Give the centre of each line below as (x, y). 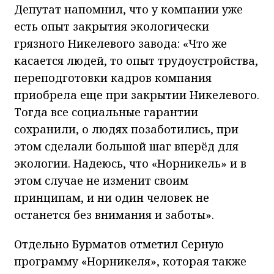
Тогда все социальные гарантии (106, 112)
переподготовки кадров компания (113, 78)
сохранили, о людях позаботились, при (126, 129)
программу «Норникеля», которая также (130, 261)
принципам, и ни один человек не (112, 198)
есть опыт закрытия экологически (112, 27)
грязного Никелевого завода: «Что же (120, 44)
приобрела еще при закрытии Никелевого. (137, 95)
